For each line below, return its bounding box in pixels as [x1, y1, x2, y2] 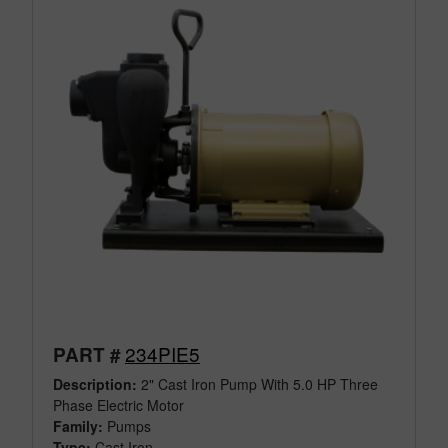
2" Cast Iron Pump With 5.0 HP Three [137, 374, 378, 395]
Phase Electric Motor [53, 395, 188, 416]
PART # [53, 341, 121, 369]
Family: [53, 416, 103, 437]
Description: [53, 374, 137, 395]
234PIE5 [125, 340, 200, 368]
